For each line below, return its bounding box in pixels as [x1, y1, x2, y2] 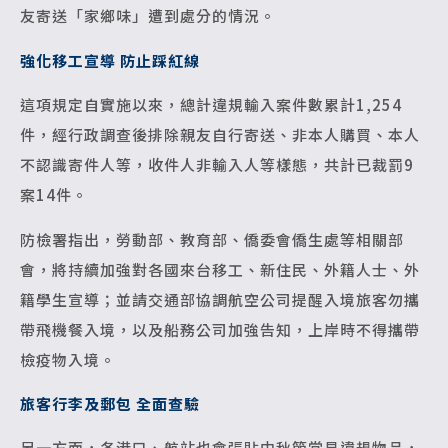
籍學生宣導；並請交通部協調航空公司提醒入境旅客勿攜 [20, 288, 420, 310]
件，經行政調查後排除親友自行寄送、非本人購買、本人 [20, 124, 420, 146]
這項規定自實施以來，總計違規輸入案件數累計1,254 [20, 94, 402, 116]
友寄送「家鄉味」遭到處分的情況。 [20, 5, 276, 27]
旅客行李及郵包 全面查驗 [20, 392, 200, 414]
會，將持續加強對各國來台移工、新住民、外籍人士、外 [20, 258, 420, 280]
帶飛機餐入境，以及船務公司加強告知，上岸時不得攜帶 [20, 318, 420, 340]
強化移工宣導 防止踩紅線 [20, 49, 200, 71]
